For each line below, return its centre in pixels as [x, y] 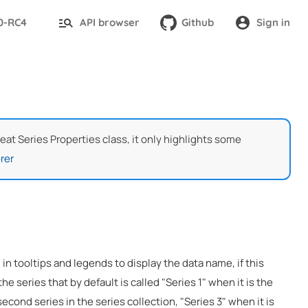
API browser [109, 23]
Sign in [273, 23]
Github [198, 23]
